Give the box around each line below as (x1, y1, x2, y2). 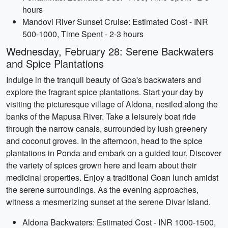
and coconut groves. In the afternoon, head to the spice (6, 135, 203, 147)
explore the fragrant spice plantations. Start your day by (6, 86, 204, 98)
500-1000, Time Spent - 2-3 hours (22, 28, 144, 40)
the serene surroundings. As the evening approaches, (6, 184, 198, 195)
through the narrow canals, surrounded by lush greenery (6, 123, 207, 134)
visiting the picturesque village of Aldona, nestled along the (6, 98, 218, 110)
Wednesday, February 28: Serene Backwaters (6, 44, 214, 59)
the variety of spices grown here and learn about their (6, 159, 196, 171)
